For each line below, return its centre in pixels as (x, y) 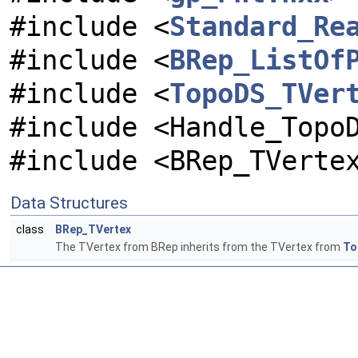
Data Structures (69, 203)
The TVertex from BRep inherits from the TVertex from (199, 247)
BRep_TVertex (93, 229)
